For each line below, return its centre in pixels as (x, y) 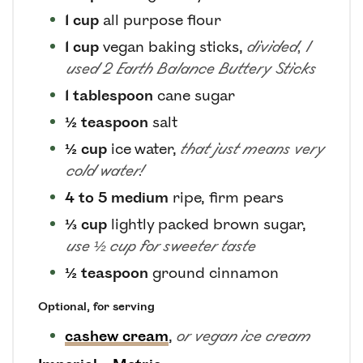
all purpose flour (162, 20)
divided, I (279, 47)
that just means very (253, 149)
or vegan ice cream (244, 336)
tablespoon (113, 95)
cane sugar (196, 95)
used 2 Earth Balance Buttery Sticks (191, 68)
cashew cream (117, 336)
